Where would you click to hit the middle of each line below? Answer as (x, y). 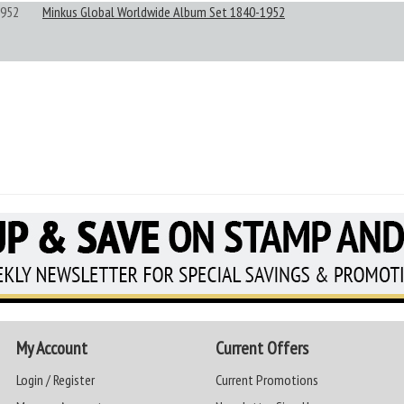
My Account (52, 348)
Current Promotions (266, 380)
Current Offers (262, 348)
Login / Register (56, 380)
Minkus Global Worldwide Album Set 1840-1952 (164, 12)
